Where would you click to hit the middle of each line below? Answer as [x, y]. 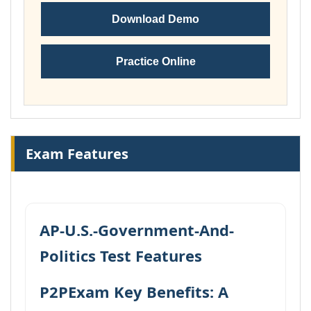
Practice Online [155, 61]
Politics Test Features [121, 255]
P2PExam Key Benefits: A [134, 292]
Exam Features [77, 154]
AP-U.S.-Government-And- [137, 230]
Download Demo [155, 19]
